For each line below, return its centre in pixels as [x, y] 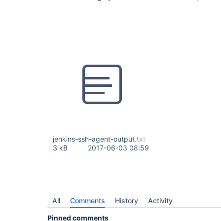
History [127, 201]
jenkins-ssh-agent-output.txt [99, 139]
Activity [160, 201]
